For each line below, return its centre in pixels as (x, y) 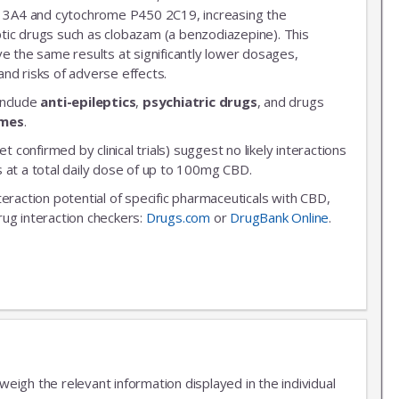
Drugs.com (178, 217)
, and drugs (290, 101)
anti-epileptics (88, 101)
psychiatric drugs (200, 101)
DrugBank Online (280, 217)
